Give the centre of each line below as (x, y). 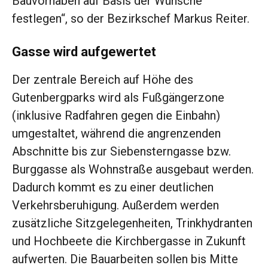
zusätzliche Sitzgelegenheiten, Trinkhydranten (132, 223)
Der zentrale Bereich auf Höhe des (103, 80)
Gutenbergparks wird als (77, 98)
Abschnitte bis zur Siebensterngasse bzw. (121, 152)
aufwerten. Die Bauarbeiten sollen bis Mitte (125, 259)
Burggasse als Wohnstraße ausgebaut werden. (133, 170)
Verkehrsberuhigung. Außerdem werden (115, 205)
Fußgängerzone (183, 98)
